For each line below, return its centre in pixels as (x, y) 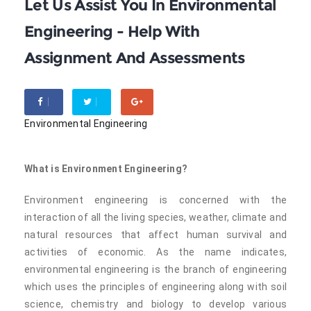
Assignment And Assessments (135, 58)
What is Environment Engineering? (106, 169)
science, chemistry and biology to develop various (155, 304)
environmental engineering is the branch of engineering (155, 269)
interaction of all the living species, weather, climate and (155, 217)
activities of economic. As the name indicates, (155, 252)
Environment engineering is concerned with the (155, 200)
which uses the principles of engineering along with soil (155, 287)
